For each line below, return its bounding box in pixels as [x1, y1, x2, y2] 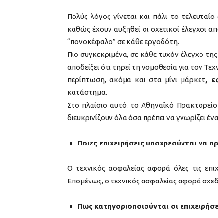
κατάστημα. [67, 88, 107, 96]
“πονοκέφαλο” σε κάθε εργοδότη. [67, 37, 179, 46]
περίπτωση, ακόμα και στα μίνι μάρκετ [67, 75, 205, 84]
